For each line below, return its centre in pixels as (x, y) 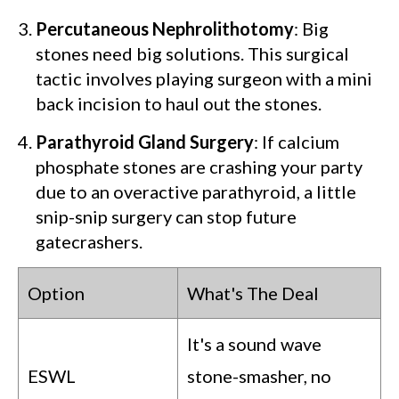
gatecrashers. (89, 242)
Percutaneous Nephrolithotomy (165, 29)
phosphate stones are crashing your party (199, 167)
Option (56, 293)
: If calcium (297, 142)
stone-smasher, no (259, 376)
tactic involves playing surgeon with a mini (204, 79)
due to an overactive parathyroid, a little (196, 192)
